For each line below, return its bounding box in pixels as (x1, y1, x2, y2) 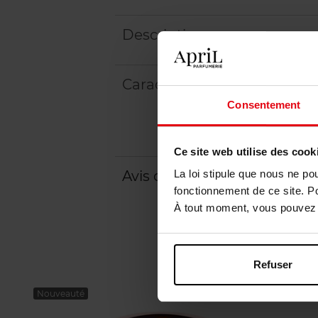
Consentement (227, 99, 301, 111)
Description (122, 26, 205, 43)
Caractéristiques (122, 75, 237, 93)
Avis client (122, 167, 192, 185)
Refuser (253, 258, 292, 270)
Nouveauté (37, 287, 84, 299)
